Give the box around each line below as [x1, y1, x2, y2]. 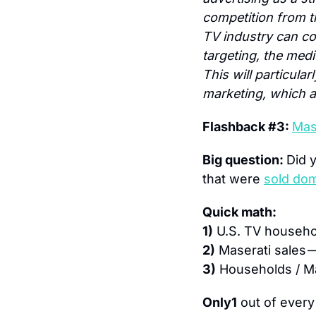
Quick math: [202, 204, 276, 219]
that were [202, 171, 264, 186]
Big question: [202, 152, 286, 167]
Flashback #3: [202, 119, 292, 134]
